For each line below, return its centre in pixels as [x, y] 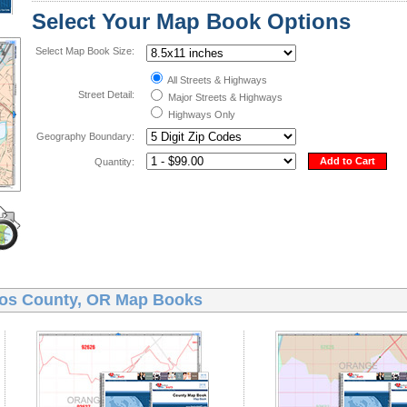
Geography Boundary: [85, 136]
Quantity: [114, 162]
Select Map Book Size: [84, 51]
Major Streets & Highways [223, 97]
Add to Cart [347, 161]
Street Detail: [106, 94]
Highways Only [200, 114]
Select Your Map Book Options [191, 21]
